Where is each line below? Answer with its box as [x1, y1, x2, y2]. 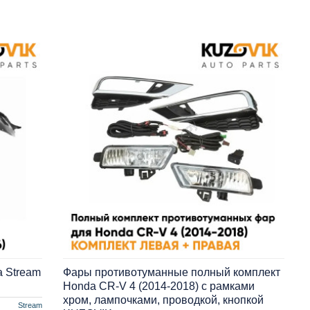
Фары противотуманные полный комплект [62, 266, 280, 278]
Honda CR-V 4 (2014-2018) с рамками [62, 280, 255, 292]
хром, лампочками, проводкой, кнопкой [62, 293, 264, 306]
